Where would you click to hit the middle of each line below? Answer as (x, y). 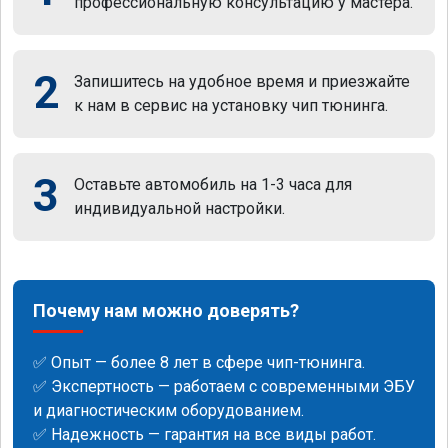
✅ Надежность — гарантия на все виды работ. (204, 434)
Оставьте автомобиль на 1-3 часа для (213, 184)
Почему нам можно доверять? (166, 310)
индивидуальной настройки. (179, 208)
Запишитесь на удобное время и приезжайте (242, 81)
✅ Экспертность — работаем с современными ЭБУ (224, 386)
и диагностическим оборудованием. (168, 410)
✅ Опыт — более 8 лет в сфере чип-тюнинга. (199, 362)
